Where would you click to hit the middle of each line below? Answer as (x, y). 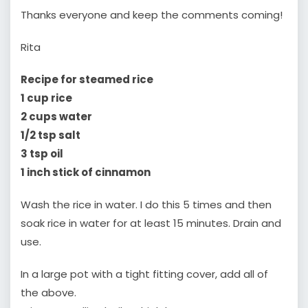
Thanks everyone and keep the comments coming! (152, 15)
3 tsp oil (42, 154)
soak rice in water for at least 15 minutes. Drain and (151, 223)
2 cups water (56, 117)
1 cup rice (46, 98)
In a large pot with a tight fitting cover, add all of (144, 274)
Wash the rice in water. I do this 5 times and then (146, 205)
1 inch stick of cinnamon (86, 173)
